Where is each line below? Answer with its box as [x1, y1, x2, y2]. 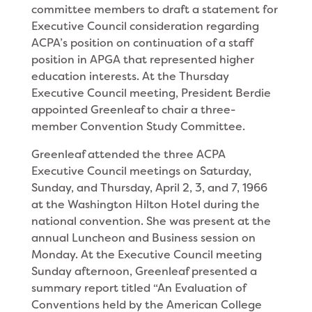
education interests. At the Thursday [31, 69, 229, 84]
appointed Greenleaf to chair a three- [31, 102, 236, 117]
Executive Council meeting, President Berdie [31, 86, 271, 100]
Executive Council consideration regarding [31, 19, 259, 33]
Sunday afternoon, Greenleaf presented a [31, 264, 257, 279]
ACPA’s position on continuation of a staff [31, 36, 253, 50]
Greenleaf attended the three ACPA [31, 147, 226, 162]
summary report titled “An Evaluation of [31, 281, 246, 295]
